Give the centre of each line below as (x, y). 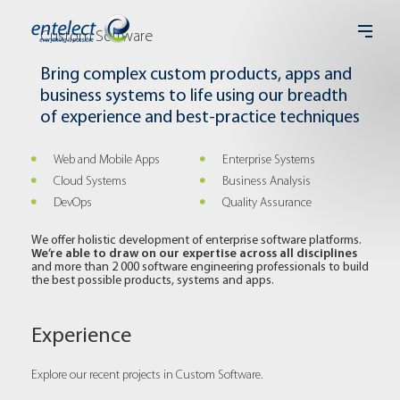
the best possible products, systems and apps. (153, 280)
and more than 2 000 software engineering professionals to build (200, 267)
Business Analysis (266, 181)
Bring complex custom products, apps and (196, 73)
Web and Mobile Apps (106, 159)
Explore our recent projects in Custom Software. (147, 375)
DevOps (72, 202)
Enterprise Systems (268, 159)
